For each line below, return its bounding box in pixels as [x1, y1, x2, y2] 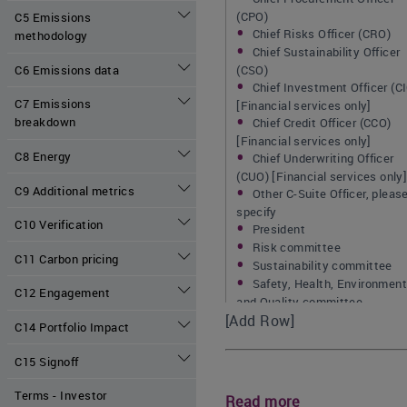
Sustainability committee [252, 257, 392, 273]
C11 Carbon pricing [15, 250, 119, 267]
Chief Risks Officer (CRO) [252, 25, 392, 42]
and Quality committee [236, 293, 363, 310]
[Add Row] [225, 311, 295, 331]
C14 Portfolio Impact [15, 318, 130, 335]
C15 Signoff [15, 352, 79, 370]
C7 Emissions [15, 95, 92, 113]
